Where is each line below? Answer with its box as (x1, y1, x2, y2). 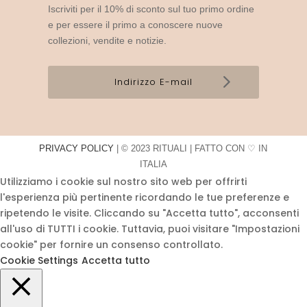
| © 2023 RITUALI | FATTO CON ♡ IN (114, 143, 268, 154)
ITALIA (139, 159, 167, 170)
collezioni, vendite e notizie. (47, 35, 167, 47)
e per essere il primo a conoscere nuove (47, 19, 223, 31)
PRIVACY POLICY (39, 143, 114, 154)
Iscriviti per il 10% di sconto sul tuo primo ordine (47, 3, 254, 15)
